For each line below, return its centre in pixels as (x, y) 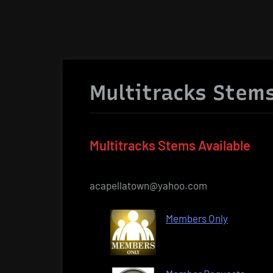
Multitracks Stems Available (170, 145)
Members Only (197, 218)
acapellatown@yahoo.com (148, 186)
